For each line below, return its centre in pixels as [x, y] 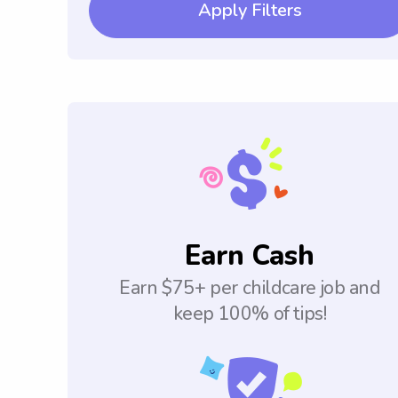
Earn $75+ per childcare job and [250, 288]
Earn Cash [250, 256]
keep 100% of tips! [250, 314]
